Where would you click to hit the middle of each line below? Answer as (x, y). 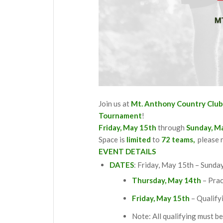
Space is (112, 139)
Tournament (120, 115)
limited (139, 139)
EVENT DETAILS (127, 151)
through (172, 127)
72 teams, (179, 139)
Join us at (115, 103)
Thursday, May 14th (167, 180)
